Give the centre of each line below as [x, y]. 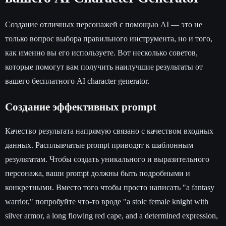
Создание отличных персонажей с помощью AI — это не [104, 24]
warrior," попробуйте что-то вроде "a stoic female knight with [107, 201]
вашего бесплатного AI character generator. [77, 81]
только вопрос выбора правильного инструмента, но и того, [109, 38]
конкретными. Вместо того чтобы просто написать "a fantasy [110, 187]
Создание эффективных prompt [81, 107]
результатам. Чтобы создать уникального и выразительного [107, 159]
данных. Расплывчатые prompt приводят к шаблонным [99, 145]
